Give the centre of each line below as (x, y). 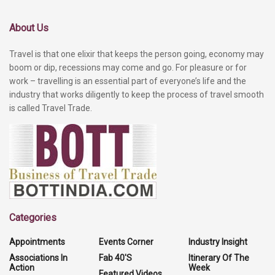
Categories (33, 217)
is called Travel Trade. (51, 108)
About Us (29, 28)
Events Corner (126, 242)
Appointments (37, 242)
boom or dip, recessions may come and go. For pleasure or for (128, 67)
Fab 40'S (115, 258)
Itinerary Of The (219, 258)
